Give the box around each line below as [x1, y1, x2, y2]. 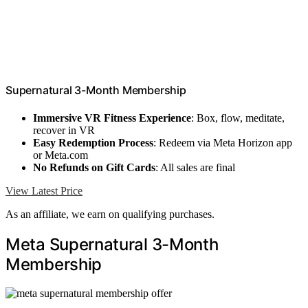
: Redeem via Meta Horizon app [153, 136, 292, 148]
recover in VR [33, 124, 95, 136]
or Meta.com [33, 148, 88, 161]
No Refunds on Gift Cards [33, 161, 155, 173]
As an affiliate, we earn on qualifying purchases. [5, 208, 214, 220]
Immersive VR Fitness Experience [33, 111, 191, 124]
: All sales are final [155, 161, 235, 173]
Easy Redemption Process [33, 136, 153, 148]
